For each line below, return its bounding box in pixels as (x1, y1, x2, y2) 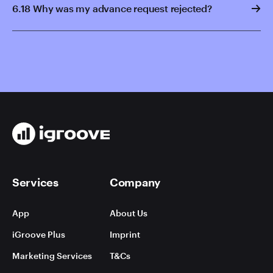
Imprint (110, 229, 140, 239)
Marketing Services (12, 250, 92, 261)
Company (110, 175, 160, 189)
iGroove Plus (12, 229, 65, 239)
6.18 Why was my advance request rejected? (12, 2, 212, 14)
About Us (110, 208, 147, 218)
